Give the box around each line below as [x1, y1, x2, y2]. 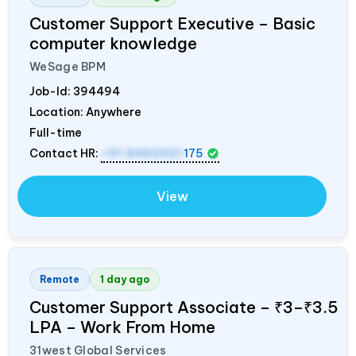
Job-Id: [29, 83, 73, 99]
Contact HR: [29, 145, 101, 161]
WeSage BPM [29, 59, 106, 74]
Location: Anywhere [29, 104, 141, 119]
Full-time [29, 125, 82, 140]
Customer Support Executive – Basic [29, 13, 315, 33]
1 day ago [100, 273, 149, 285]
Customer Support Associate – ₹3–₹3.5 [29, 296, 339, 317]
